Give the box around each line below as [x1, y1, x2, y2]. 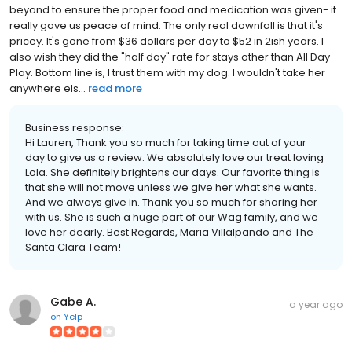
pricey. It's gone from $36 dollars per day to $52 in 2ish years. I [9, 33, 324, 49]
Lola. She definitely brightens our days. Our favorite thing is [25, 164, 320, 180]
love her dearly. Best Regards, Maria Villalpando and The [25, 224, 313, 240]
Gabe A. [50, 293, 96, 310]
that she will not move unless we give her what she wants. [25, 179, 317, 195]
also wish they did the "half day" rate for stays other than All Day [9, 49, 330, 64]
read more [88, 80, 142, 96]
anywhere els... [9, 80, 86, 96]
